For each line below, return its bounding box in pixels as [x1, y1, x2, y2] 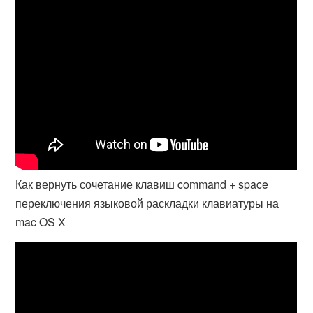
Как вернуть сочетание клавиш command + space [15, 176, 269, 192]
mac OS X [15, 214, 66, 230]
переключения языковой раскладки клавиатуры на [15, 195, 279, 211]
